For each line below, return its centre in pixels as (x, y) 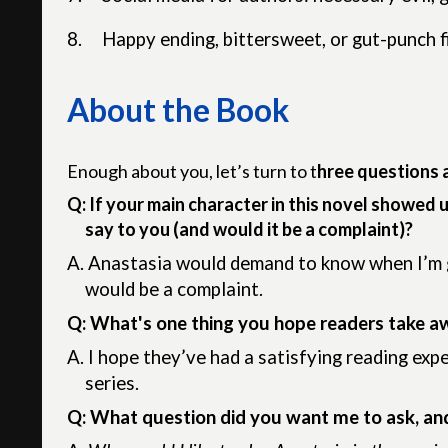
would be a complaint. (174, 288)
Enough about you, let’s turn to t (192, 170)
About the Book (178, 110)
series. (112, 382)
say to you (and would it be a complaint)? (249, 228)
